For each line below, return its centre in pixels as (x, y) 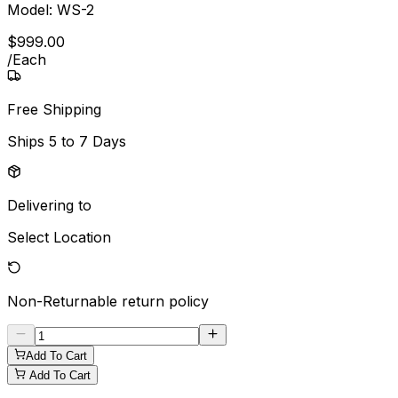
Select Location (59, 237)
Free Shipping (54, 109)
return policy (165, 301)
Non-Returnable (62, 301)
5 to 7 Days (88, 141)
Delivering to (49, 205)
